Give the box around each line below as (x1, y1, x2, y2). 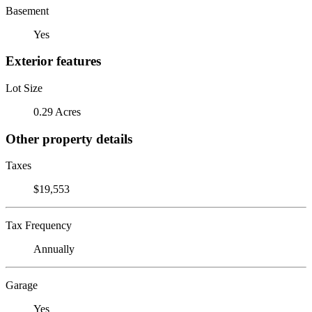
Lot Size (6, 81, 42, 94)
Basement (6, 4, 49, 17)
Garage (6, 279, 38, 292)
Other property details (6, 131, 132, 146)
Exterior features (6, 54, 101, 69)
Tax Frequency (6, 219, 72, 232)
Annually (33, 243, 75, 256)
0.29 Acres (33, 105, 81, 118)
